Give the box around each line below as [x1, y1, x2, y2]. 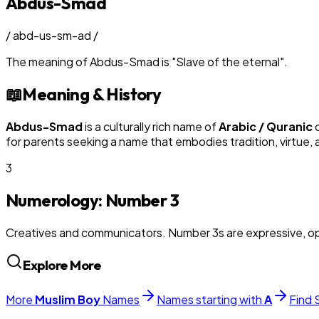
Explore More [23, 256, 101, 274]
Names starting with [157, 292, 264, 307]
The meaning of [6, 53, 90, 69]
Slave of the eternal [176, 53, 280, 69]
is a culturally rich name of [83, 118, 219, 134]
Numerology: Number [6, 189, 170, 211]
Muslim [35, 292, 75, 307]
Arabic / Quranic [219, 118, 313, 134]
